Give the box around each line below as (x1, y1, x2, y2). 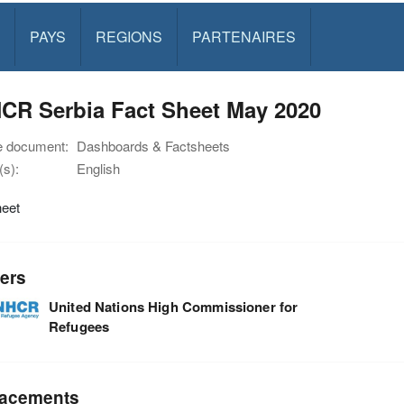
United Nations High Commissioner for (48, 296, 298, 317)
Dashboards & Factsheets (77, 136, 230, 155)
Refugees (48, 316, 110, 336)
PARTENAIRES (191, 26, 296, 47)
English (77, 159, 120, 178)
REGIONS (95, 26, 162, 47)
